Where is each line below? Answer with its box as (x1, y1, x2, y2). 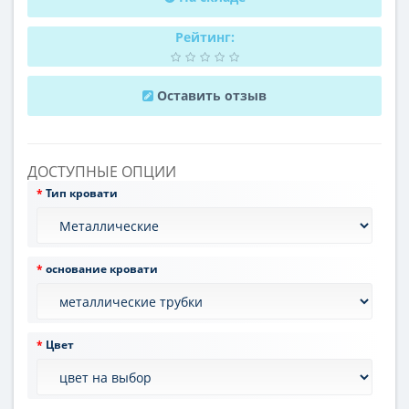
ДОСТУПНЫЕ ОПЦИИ (27, 162, 176, 183)
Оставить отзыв (157, 87, 267, 105)
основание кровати (46, 261, 158, 278)
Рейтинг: (174, 28, 235, 47)
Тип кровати (46, 185, 118, 202)
